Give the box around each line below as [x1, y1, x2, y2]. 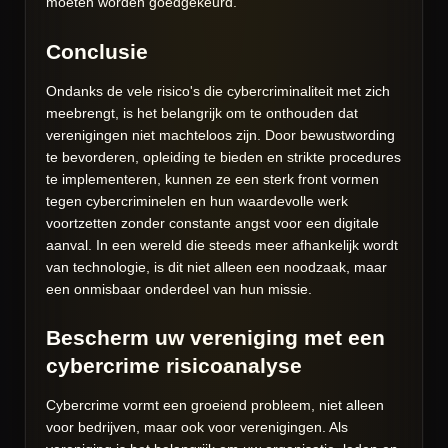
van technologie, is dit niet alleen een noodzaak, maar [46, 258, 387, 275]
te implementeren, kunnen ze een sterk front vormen [46, 170, 379, 187]
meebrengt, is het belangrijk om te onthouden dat [46, 104, 358, 121]
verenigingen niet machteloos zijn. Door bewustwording [46, 126, 395, 143]
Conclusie [46, 39, 148, 63]
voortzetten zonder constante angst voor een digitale [46, 214, 379, 231]
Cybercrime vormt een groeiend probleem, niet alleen [46, 397, 384, 414]
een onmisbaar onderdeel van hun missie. [46, 280, 312, 297]
